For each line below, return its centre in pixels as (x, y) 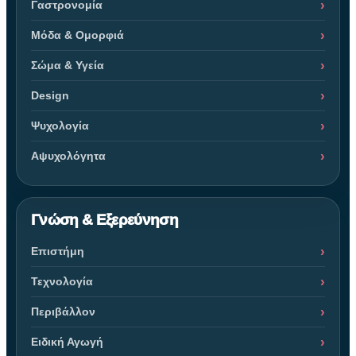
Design (50, 95)
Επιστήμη (58, 251)
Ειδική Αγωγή (67, 341)
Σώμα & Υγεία (68, 65)
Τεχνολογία (62, 281)
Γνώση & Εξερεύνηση (105, 219)
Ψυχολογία (60, 125)
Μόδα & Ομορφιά (77, 35)
